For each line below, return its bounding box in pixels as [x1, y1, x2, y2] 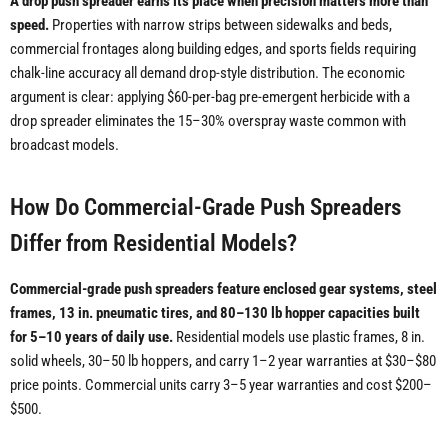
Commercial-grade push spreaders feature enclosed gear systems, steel [10, 280, 437, 299]
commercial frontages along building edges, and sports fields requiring [10, 40, 416, 59]
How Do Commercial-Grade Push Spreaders [10, 194, 401, 221]
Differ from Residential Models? [10, 230, 297, 257]
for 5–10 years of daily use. [10, 328, 173, 347]
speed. [10, 16, 49, 35]
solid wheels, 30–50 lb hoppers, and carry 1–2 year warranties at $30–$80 [10, 352, 436, 371]
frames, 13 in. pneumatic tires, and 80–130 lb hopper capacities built [10, 304, 420, 323]
